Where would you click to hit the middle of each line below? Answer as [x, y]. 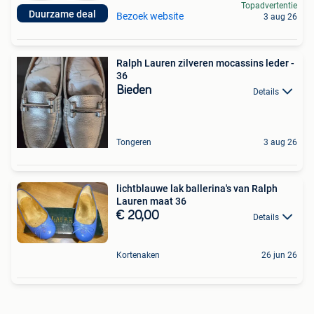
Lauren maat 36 [151, 202]
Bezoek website [150, 16]
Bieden [134, 91]
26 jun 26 [279, 255]
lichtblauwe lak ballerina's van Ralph [197, 189]
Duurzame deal [62, 14]
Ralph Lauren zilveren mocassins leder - [205, 63]
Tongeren [134, 143]
